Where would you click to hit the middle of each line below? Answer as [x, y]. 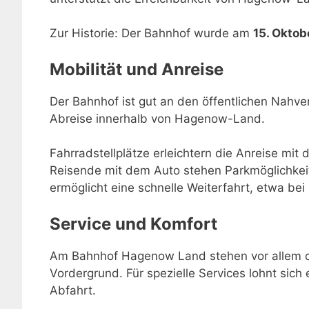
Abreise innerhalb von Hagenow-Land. [157, 118]
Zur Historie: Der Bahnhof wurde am [151, 33]
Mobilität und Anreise [137, 69]
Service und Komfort [133, 223]
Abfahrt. [73, 290]
